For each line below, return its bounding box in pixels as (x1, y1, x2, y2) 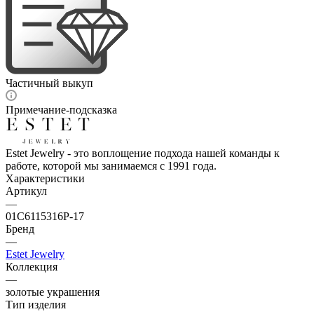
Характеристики (6, 172, 85, 184)
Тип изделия (6, 298, 66, 310)
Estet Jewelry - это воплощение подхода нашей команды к (6, 146, 280, 159)
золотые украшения (6, 285, 100, 298)
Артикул (6, 184, 47, 197)
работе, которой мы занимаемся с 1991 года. (6, 159, 217, 172)
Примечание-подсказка (6, 103, 117, 116)
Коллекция (6, 260, 57, 273)
